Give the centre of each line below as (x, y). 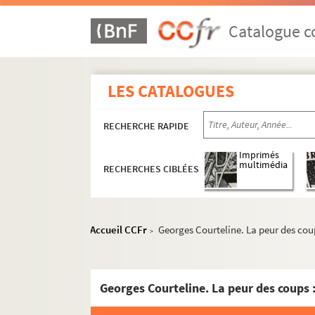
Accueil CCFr (119, 230)
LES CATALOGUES (171, 91)
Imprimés (259, 155)
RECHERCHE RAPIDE (147, 126)
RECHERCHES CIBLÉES (152, 169)
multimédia (264, 165)
